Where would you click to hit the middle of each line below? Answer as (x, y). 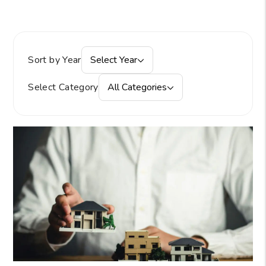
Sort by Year (55, 60)
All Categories (137, 87)
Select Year (113, 60)
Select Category (63, 87)
